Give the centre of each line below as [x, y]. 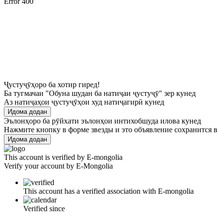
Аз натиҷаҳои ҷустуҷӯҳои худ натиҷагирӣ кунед [84, 102]
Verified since [44, 208]
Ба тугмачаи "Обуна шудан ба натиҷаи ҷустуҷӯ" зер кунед [100, 93]
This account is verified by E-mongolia [63, 157]
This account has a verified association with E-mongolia [108, 191]
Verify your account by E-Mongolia [58, 166]
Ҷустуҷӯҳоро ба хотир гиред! [52, 84]
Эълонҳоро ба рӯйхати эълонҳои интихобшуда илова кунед [102, 121]
